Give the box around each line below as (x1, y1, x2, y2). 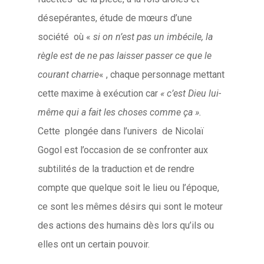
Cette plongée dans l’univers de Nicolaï (38, 126, 204, 137)
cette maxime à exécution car (38, 88, 161, 99)
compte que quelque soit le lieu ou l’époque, (38, 182, 220, 193)
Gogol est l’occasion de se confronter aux (38, 144, 209, 156)
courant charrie (38, 69, 100, 80)
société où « (38, 31, 94, 42)
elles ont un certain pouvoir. (38, 239, 150, 250)
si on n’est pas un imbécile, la (93, 31, 213, 42)
